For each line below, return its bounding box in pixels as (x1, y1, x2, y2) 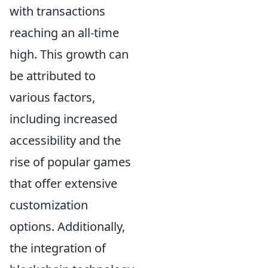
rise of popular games (10, 153, 131, 170)
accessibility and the (10, 132, 121, 148)
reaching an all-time (10, 24, 119, 41)
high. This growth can (10, 45, 129, 62)
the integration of (10, 239, 106, 256)
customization (10, 196, 88, 213)
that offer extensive (10, 175, 117, 191)
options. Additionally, (10, 218, 125, 234)
